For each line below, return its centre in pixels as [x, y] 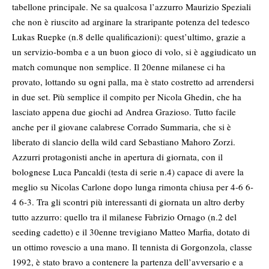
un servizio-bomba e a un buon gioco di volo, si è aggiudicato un [134, 52]
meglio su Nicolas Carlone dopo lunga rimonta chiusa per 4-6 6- [133, 187]
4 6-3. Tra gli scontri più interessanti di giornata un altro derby [128, 202]
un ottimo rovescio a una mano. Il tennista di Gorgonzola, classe [132, 247]
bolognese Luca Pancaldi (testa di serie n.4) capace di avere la [128, 172]
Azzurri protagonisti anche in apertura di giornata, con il [117, 157]
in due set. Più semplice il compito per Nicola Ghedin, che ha [127, 97]
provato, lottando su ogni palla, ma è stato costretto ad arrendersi [133, 82]
